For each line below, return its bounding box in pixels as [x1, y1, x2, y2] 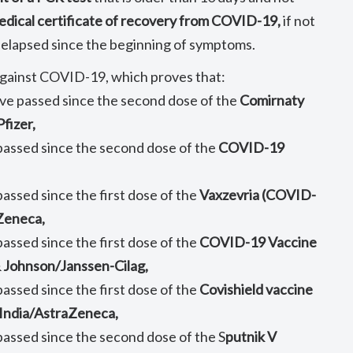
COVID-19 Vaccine [199, 233, 318, 251]
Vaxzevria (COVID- [199, 186, 317, 203]
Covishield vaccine [199, 281, 314, 298]
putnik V [225, 328, 277, 345]
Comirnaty [240, 91, 305, 109]
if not [281, 12, 316, 29]
